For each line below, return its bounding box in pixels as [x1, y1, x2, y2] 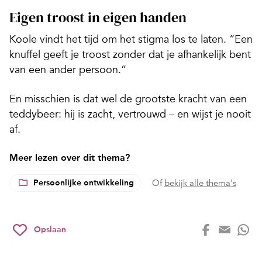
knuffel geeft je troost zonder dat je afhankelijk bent [9, 48, 251, 61]
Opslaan [34, 225, 66, 235]
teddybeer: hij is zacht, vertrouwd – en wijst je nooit [9, 108, 251, 121]
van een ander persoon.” [9, 63, 126, 77]
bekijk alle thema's [164, 178, 236, 189]
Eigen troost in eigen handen [9, 8, 187, 27]
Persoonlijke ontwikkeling [33, 178, 134, 188]
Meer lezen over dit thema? [9, 152, 130, 164]
